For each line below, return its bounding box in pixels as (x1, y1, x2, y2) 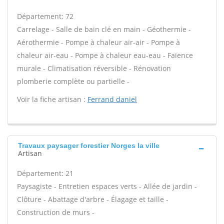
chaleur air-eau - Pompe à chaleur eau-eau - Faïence (17, 50, 193, 60)
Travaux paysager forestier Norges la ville (18, 141, 159, 149)
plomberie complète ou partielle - (17, 76, 129, 86)
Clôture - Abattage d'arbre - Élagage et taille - (17, 194, 168, 204)
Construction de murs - (17, 207, 94, 217)
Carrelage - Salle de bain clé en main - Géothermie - (17, 24, 191, 34)
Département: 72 (17, 11, 73, 21)
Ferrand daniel (87, 94, 137, 104)
